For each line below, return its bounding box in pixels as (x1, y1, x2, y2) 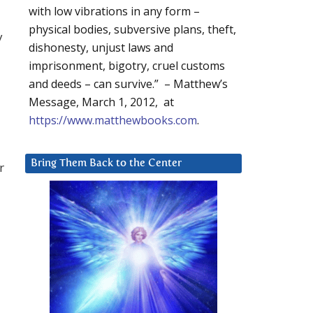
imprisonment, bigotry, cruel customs (29, 58, 225, 74)
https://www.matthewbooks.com (29, 112, 197, 129)
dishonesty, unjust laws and (29, 40, 173, 56)
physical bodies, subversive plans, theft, (29, 22, 236, 38)
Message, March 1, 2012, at (29, 94, 174, 110)
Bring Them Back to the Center (31, 158, 182, 169)
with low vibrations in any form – (29, 3, 200, 20)
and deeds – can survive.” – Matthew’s (29, 76, 228, 92)
